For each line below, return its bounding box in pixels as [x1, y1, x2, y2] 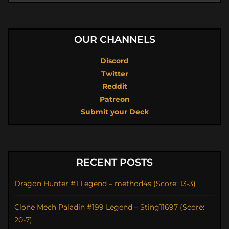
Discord [100, 56, 129, 66]
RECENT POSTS [76, 156, 153, 169]
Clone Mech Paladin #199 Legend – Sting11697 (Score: [14, 202, 204, 212]
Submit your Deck [80, 107, 149, 117]
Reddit [102, 82, 127, 91]
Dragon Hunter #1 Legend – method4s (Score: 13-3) [14, 179, 196, 189]
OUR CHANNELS [74, 34, 155, 46]
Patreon [99, 95, 130, 104]
